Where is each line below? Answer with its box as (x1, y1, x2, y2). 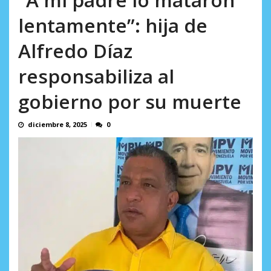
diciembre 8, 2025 (28, 120, 87, 129)
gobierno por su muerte (18, 88, 241, 115)
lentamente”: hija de (18, 12, 207, 39)
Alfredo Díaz (18, 38, 132, 64)
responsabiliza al (18, 63, 174, 90)
